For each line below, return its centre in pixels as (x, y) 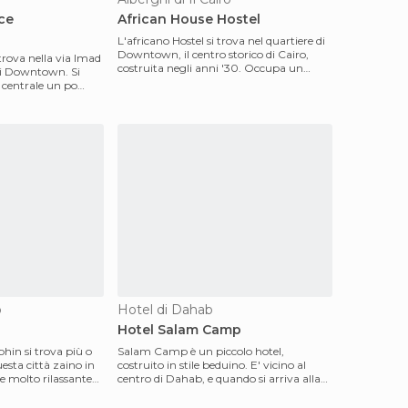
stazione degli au (161, 392)
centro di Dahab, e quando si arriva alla (219, 378)
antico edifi (146, 82)
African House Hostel (189, 19)
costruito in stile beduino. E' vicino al (212, 365)
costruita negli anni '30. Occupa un (210, 68)
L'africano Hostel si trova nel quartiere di (221, 41)
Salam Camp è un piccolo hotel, (201, 351)
